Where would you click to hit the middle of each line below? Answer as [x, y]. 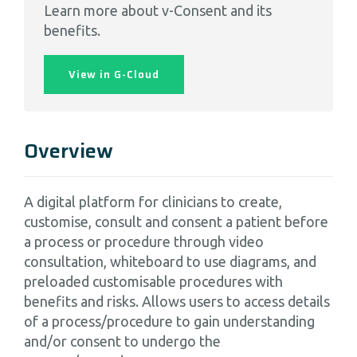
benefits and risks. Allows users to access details [177, 302]
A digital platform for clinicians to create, [153, 202]
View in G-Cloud [114, 74]
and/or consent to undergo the [122, 341]
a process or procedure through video [144, 242]
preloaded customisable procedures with [153, 282]
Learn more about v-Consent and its [158, 10]
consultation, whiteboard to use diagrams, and [170, 262]
